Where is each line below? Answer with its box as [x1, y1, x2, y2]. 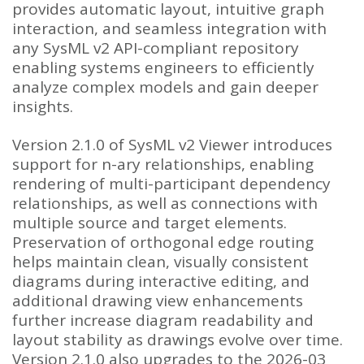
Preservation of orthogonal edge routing [12, 232, 314, 253]
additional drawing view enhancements [12, 290, 303, 312]
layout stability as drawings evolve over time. [12, 329, 343, 351]
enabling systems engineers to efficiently [12, 56, 314, 78]
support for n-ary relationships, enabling [12, 154, 314, 175]
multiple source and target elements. [12, 212, 287, 234]
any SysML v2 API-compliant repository [12, 37, 299, 58]
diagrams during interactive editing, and [12, 271, 310, 292]
